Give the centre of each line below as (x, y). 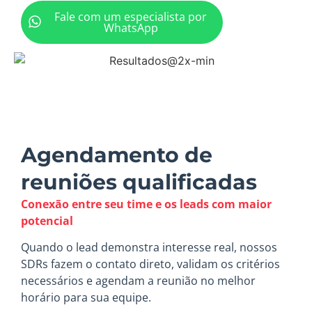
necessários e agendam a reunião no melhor (138, 281)
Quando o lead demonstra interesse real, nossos (149, 248)
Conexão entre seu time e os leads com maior (146, 204)
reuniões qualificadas (139, 182)
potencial (47, 220)
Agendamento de (117, 155)
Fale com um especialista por (131, 17)
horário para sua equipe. (86, 298)
